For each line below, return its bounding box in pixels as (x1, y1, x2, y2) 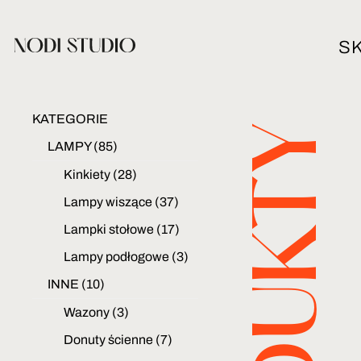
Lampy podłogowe (64, 250, 172, 263)
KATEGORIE (32, 112, 108, 126)
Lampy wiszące (64, 195, 155, 209)
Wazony (64, 305, 112, 319)
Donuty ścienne (64, 333, 156, 346)
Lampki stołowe (64, 222, 156, 236)
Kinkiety (64, 168, 113, 181)
